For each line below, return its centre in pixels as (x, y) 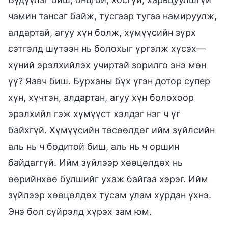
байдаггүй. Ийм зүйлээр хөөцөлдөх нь (95, 162)
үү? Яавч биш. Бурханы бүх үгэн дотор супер (109, 81)
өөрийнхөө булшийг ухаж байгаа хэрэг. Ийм (108, 179)
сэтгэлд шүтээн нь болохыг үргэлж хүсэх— (107, 48)
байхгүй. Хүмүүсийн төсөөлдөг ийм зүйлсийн (111, 130)
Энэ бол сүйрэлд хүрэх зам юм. (80, 211)
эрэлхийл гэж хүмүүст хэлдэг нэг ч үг (94, 113)
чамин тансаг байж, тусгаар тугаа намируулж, (112, 16)
